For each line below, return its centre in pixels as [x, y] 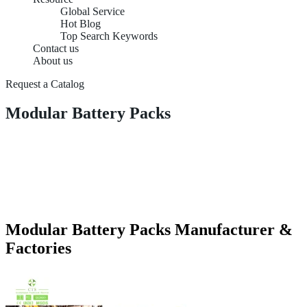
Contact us [56, 48]
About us [53, 61]
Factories [38, 248]
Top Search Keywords [109, 36]
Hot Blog [81, 24]
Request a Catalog [45, 84]
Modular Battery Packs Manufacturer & [149, 229]
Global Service [93, 11]
